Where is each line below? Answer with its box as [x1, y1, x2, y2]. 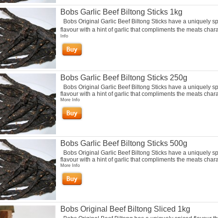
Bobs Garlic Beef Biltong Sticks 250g [60, 73, 187, 82]
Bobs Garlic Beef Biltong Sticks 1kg [60, 8, 182, 16]
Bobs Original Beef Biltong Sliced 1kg [60, 205, 190, 213]
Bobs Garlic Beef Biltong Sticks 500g [60, 139, 187, 147]
